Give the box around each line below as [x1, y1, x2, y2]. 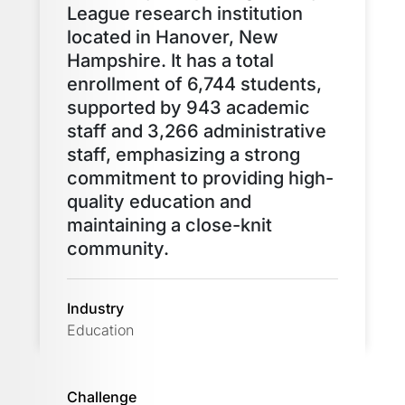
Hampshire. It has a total [67, 49, 274, 71]
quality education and [67, 190, 251, 212]
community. [67, 237, 169, 259]
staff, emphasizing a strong [67, 143, 300, 165]
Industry [67, 298, 124, 317]
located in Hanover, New [67, 25, 278, 48]
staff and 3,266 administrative [67, 119, 326, 142]
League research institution [67, 2, 303, 24]
